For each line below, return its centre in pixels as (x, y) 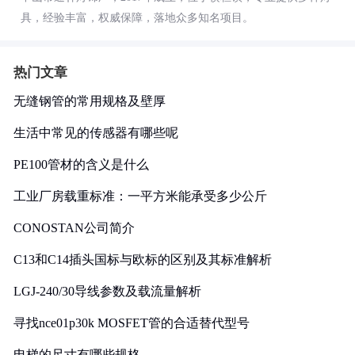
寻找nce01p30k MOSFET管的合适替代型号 (132, 323)
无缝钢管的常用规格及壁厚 (90, 101)
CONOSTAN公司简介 (74, 228)
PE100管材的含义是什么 (81, 164)
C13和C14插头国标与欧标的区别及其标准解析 (143, 260)
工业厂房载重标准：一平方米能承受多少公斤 (140, 196)
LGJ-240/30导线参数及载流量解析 (107, 291)
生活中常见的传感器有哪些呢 (96, 133)
